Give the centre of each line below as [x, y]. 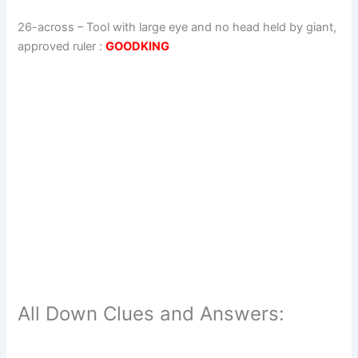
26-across [46, 28]
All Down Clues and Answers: [151, 313]
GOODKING [138, 47]
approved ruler [57, 47]
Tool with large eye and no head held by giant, [212, 28]
